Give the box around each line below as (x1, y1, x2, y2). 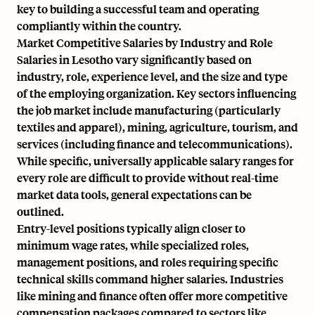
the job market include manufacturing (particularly (17, 103, 281, 117)
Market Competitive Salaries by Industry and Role (17, 35, 273, 50)
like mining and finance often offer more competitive (17, 288, 288, 303)
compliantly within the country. (17, 18, 181, 33)
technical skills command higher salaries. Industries (17, 271, 283, 286)
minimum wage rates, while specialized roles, (17, 238, 249, 252)
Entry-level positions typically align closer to (17, 221, 245, 236)
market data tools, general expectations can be (17, 187, 252, 202)
